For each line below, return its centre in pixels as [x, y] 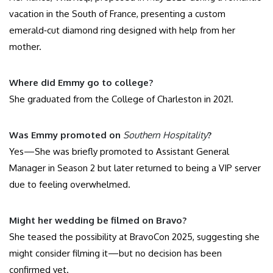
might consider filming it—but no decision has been [115, 253]
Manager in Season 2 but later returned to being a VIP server [135, 168]
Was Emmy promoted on [66, 135]
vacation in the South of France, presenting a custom [117, 14]
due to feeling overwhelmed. [70, 185]
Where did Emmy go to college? [81, 83]
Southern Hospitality [165, 135]
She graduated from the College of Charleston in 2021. [121, 99]
